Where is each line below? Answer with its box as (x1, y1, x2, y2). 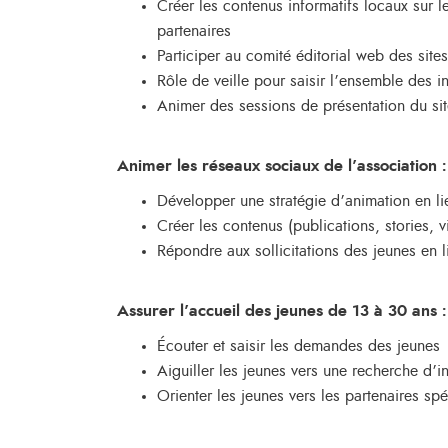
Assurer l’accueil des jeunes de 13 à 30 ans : (117, 303, 446, 319)
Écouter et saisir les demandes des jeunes (157, 338, 440, 354)
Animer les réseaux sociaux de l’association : (117, 158, 446, 174)
